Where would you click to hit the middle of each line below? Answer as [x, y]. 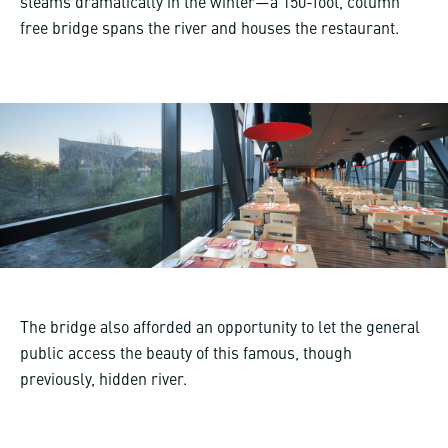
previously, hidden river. [103, 381]
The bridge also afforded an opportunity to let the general [220, 329]
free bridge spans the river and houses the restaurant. [209, 29]
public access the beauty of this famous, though [186, 355]
